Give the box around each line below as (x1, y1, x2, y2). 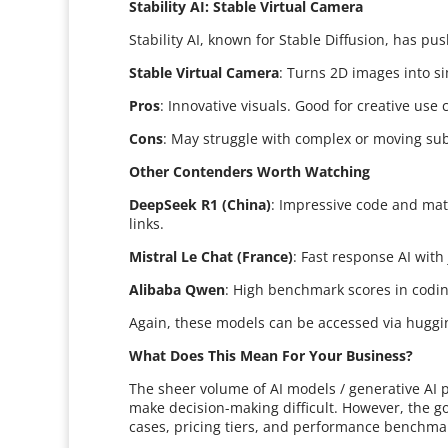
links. (129, 214, 165, 233)
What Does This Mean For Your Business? (129, 346, 414, 365)
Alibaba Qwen (129, 280, 226, 299)
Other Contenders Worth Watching (129, 162, 371, 181)
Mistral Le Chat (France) (129, 247, 294, 266)
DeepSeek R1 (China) (129, 195, 272, 214)
